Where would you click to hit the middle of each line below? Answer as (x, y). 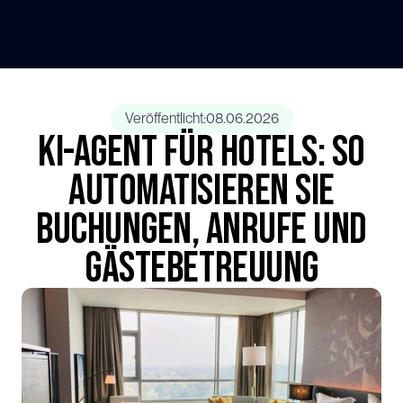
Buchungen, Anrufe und (201, 230)
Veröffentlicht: (165, 118)
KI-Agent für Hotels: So (201, 152)
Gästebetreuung (201, 269)
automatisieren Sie (201, 191)
